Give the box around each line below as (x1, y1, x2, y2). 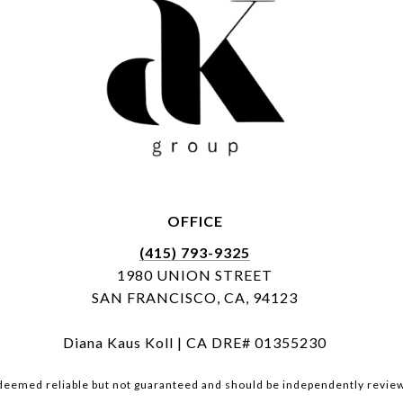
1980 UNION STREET (117, 266, 273, 284)
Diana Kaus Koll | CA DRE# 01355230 (63, 334, 327, 352)
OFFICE (166, 212, 223, 230)
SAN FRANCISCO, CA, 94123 (92, 289, 298, 307)
